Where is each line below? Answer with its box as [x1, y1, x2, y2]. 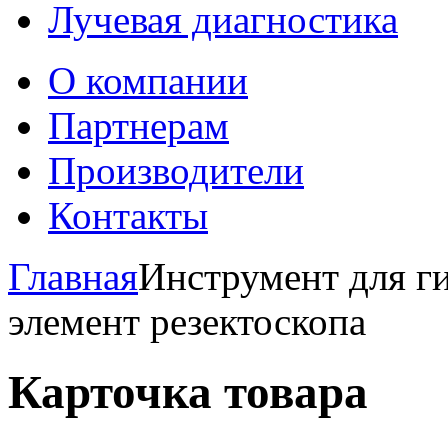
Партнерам [48, 104, 229, 147]
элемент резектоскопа [8, 300, 366, 343]
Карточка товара [8, 366, 368, 419]
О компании [48, 59, 248, 102]
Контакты [48, 194, 208, 237]
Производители [48, 149, 304, 192]
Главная [8, 255, 138, 298]
